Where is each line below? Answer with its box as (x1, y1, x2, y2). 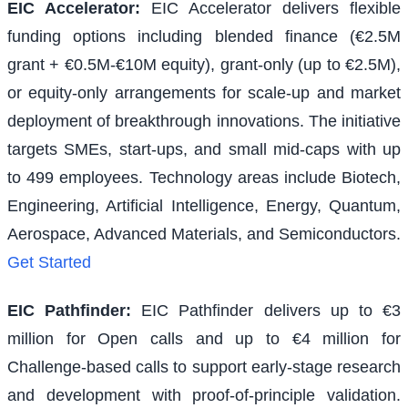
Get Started (7, 252, 91, 271)
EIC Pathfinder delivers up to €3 (141, 301, 402, 321)
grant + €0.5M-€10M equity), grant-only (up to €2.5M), (7, 55, 401, 74)
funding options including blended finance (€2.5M (7, 26, 401, 46)
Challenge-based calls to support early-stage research (7, 358, 401, 377)
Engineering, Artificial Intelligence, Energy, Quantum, (7, 196, 401, 215)
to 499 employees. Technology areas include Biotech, (7, 168, 401, 187)
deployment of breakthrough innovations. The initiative (7, 111, 401, 130)
